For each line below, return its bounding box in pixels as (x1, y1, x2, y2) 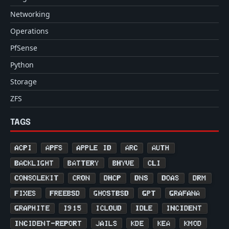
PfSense (10, 43, 37, 53)
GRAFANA (170, 190, 201, 196)
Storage (10, 77, 37, 87)
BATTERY (68, 159, 100, 166)
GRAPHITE (15, 205, 50, 211)
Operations (10, 26, 49, 36)
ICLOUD (96, 205, 122, 211)
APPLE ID (77, 145, 112, 151)
